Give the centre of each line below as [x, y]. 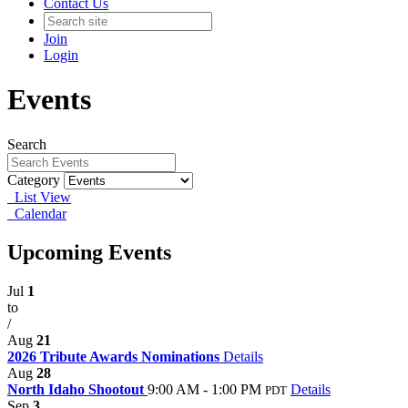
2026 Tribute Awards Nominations [115, 356]
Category [34, 179]
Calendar [37, 213]
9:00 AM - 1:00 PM [204, 389]
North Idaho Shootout [77, 389]
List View [39, 197]
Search [27, 144]
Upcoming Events [89, 252]
